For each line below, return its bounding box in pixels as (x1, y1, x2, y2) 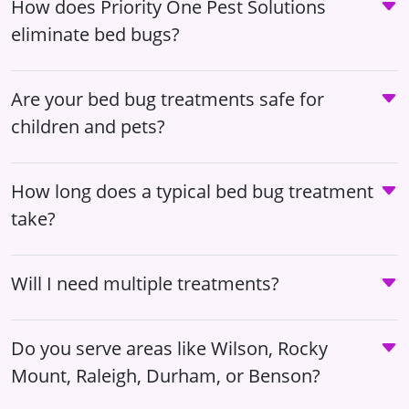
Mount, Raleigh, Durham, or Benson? (11, 362, 320, 388)
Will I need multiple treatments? (11, 270, 279, 296)
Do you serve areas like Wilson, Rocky (11, 335, 328, 361)
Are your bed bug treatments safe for (11, 86, 324, 111)
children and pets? (11, 113, 165, 139)
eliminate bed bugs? (11, 21, 180, 47)
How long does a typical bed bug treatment (11, 178, 373, 204)
